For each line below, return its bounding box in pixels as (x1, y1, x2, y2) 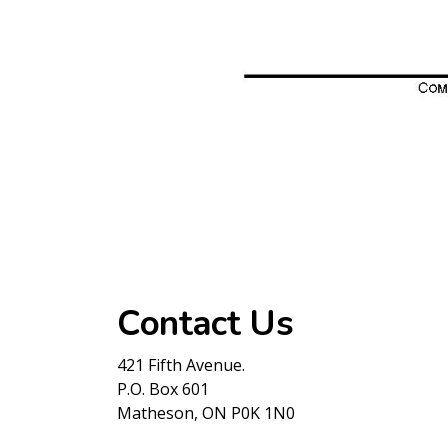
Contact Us (117, 300, 294, 348)
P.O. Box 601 (117, 378, 209, 401)
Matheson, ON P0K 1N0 (117, 402, 295, 425)
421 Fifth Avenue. (117, 354, 245, 377)
